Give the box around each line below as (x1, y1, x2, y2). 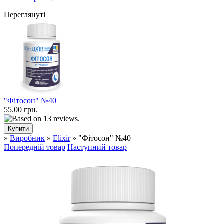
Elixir (53, 134, 70, 143)
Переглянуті (4, 10, 45, 19)
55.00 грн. (4, 105, 38, 114)
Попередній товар (4, 143, 65, 152)
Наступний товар (67, 143, 127, 152)
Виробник (10, 134, 45, 143)
